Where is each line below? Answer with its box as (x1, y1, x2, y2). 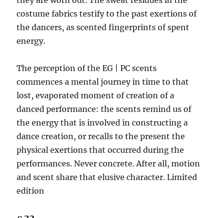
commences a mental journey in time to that (17, 77, 189, 87)
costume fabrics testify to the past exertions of (17, 9, 197, 18)
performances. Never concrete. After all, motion (17, 159, 200, 168)
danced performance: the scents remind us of (17, 104, 192, 114)
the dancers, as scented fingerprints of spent (17, 22, 190, 32)
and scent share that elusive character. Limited (17, 172, 198, 182)
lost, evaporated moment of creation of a (17, 91, 175, 100)
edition (17, 186, 45, 196)
